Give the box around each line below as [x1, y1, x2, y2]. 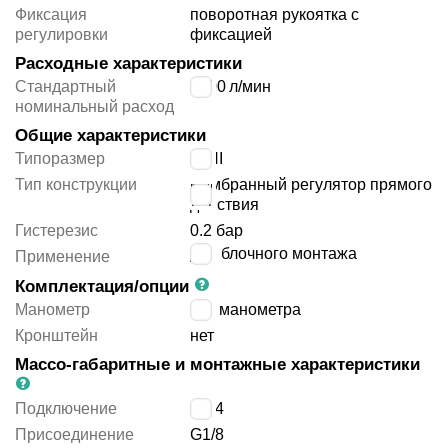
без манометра [190, 301, 302, 319]
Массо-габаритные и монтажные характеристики [15, 355, 420, 375]
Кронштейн [15, 327, 98, 345]
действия [190, 196, 260, 214]
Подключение [15, 400, 117, 418]
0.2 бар [190, 222, 244, 240]
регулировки [15, 26, 108, 44]
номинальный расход [15, 98, 174, 116]
